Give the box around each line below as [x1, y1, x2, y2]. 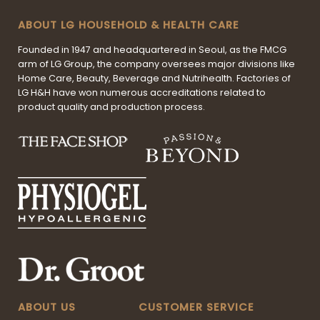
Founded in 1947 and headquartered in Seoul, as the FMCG [18, 43, 286, 56]
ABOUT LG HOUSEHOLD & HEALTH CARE [18, 18, 239, 32]
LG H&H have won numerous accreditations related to [18, 86, 266, 99]
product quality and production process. [18, 100, 205, 113]
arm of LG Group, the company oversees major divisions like [18, 57, 295, 70]
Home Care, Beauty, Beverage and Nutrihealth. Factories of [18, 71, 291, 84]
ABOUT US [18, 300, 76, 315]
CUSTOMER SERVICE [139, 300, 254, 315]
